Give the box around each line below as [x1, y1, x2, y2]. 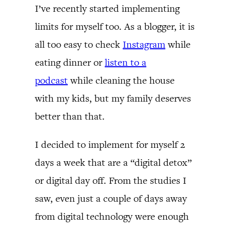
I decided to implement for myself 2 [35, 138, 185, 151]
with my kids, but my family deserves [35, 91, 191, 105]
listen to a [105, 55, 146, 69]
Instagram [123, 37, 165, 51]
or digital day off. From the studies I [35, 174, 186, 187]
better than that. [35, 109, 105, 123]
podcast [35, 73, 68, 87]
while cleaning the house [68, 73, 175, 87]
